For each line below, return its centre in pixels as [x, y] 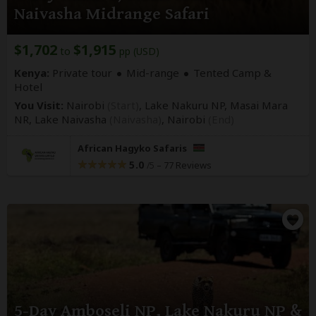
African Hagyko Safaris [133, 148]
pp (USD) [138, 51]
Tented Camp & [232, 72]
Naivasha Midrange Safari [112, 14]
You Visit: [39, 105]
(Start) [123, 105]
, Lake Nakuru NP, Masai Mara [213, 105]
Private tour [81, 72]
